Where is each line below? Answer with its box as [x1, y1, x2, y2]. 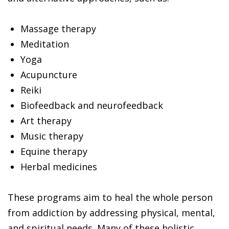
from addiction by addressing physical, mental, [8, 206, 215, 219]
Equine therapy [20, 145, 87, 157]
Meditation [20, 37, 69, 50]
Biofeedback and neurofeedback [20, 99, 163, 111]
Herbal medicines [20, 160, 97, 173]
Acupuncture [20, 68, 77, 81]
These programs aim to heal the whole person [8, 191, 213, 203]
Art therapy [20, 114, 72, 127]
